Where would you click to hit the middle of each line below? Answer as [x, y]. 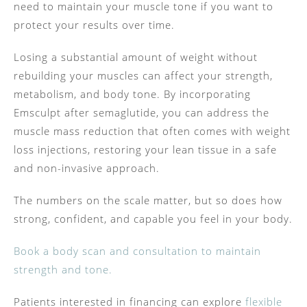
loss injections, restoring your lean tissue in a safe [145, 150]
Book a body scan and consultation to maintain [137, 251]
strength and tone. [65, 270]
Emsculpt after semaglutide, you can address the [142, 113]
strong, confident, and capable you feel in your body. [153, 219]
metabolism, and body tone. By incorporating [132, 94]
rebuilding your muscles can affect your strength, [143, 76]
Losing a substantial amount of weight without [136, 57]
